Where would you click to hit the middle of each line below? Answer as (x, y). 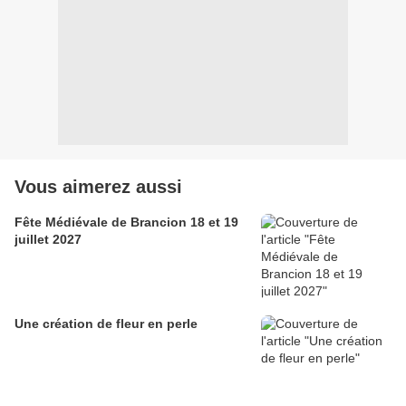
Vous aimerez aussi (98, 187)
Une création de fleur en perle (106, 324)
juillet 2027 (48, 239)
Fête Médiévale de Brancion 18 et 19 (126, 222)
